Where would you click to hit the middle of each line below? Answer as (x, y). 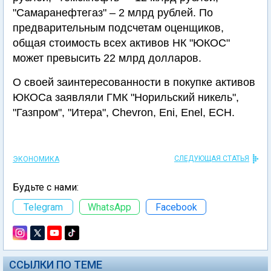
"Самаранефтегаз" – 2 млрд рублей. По (113, 13)
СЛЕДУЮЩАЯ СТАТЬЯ (212, 158)
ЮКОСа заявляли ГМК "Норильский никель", (126, 97)
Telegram (43, 207)
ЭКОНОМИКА (36, 159)
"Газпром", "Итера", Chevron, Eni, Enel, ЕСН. (124, 113)
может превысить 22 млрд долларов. (107, 58)
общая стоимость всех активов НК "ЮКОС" (121, 43)
